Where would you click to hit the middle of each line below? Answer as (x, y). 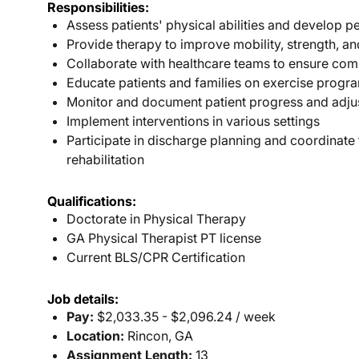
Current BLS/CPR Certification (156, 258)
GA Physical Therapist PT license (164, 238)
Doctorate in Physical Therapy (156, 219)
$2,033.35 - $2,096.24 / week (185, 317)
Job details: (83, 299)
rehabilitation (105, 160)
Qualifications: (92, 202)
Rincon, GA (159, 336)
